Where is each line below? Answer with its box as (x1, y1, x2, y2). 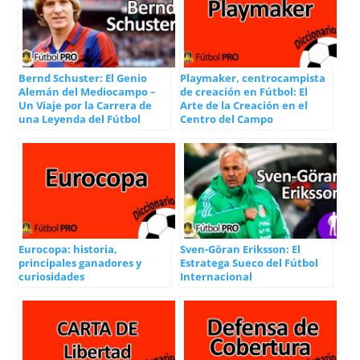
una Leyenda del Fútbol (18, 112, 141, 127)
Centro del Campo (180, 112, 273, 127)
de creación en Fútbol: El (180, 84, 308, 100)
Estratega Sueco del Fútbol (180, 255, 318, 270)
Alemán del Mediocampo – (18, 84, 157, 100)
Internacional (180, 268, 252, 284)
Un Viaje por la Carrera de (18, 98, 153, 113)
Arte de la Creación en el (180, 98, 308, 113)
